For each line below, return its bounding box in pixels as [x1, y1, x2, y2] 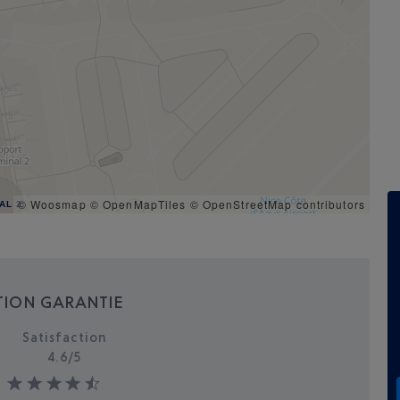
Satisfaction [21, 329, 108, 345]
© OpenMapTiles [89, 196, 187, 212]
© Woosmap [17, 196, 87, 212]
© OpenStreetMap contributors [189, 196, 365, 212]
